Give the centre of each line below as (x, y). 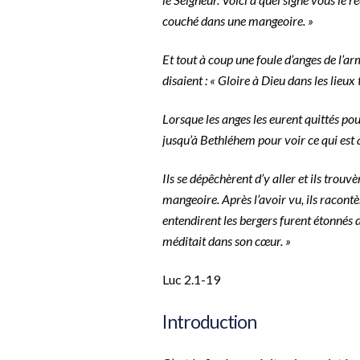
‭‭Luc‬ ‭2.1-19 (191, 280)
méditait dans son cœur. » (227, 241)
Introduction (209, 322)
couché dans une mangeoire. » (239, 21)
